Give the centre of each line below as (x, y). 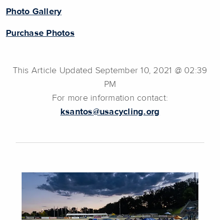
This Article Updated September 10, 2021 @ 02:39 (110, 70)
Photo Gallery (34, 12)
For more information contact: (110, 98)
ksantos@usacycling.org (110, 112)
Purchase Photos (40, 33)
